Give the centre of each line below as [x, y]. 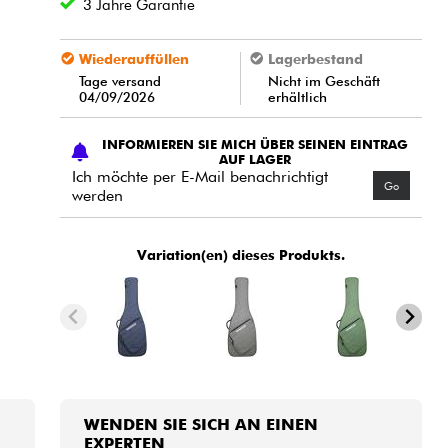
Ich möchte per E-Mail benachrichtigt [200, 176]
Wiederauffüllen [133, 58]
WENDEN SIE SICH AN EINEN [201, 424]
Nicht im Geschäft [324, 80]
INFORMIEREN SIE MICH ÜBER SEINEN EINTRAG [254, 144]
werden [98, 195]
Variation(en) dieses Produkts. [241, 255]
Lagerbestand [315, 58]
